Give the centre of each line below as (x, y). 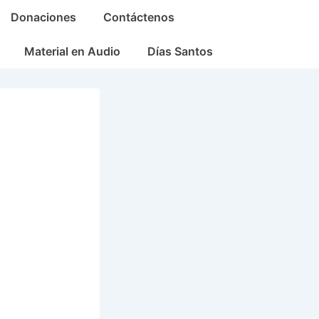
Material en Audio (72, 51)
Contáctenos (139, 17)
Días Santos (180, 51)
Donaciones (43, 17)
